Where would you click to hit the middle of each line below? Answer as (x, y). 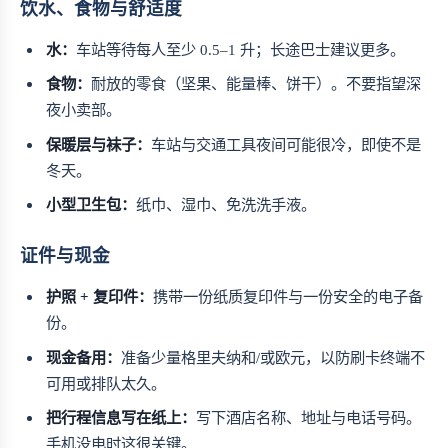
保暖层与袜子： (99, 144)
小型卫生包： (91, 205)
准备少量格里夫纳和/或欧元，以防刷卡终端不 (273, 357)
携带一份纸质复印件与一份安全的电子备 (288, 297)
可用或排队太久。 (106, 383)
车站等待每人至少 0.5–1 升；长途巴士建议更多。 (241, 49)
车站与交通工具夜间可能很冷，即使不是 (286, 144)
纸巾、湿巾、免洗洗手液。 (226, 205)
